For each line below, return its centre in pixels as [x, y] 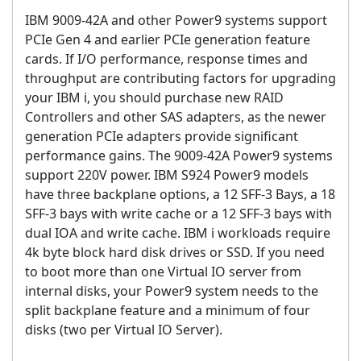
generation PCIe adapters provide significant [162, 137]
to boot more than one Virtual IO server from [163, 272]
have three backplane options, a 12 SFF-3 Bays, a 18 [180, 195]
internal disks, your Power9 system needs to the [172, 291]
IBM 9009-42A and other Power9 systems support [176, 21]
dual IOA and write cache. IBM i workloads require [178, 233]
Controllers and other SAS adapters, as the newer [176, 117]
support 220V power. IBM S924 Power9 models [167, 175]
